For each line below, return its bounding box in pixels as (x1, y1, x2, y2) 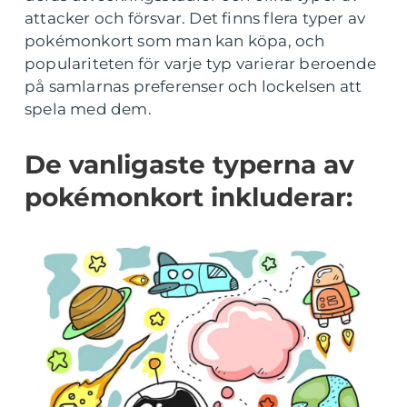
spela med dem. (25, 100, 152, 118)
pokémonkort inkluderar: (25, 182, 352, 213)
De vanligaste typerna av (25, 149, 354, 180)
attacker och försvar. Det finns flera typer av (25, 9, 366, 27)
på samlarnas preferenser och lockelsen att (25, 77, 362, 95)
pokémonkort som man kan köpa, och (25, 32, 325, 50)
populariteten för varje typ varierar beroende (25, 55, 377, 73)
